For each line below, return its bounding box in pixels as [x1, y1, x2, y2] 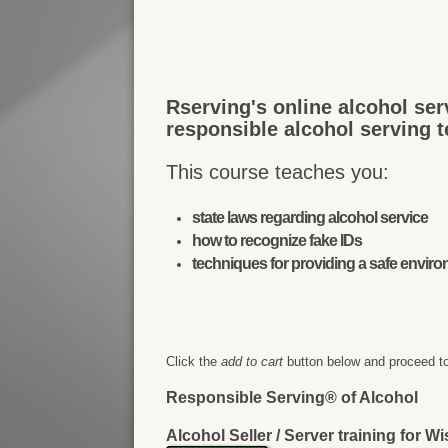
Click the [166, 354, 222, 370]
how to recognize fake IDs [192, 232, 363, 250]
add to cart [221, 354, 284, 370]
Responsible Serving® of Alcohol [166, 389, 419, 407]
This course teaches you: [166, 161, 390, 184]
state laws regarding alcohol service [192, 209, 429, 227]
